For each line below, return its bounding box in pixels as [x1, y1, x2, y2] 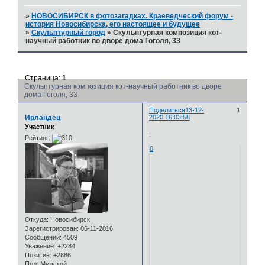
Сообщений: [25, 234, 62, 241]
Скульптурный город [31, 28, 106, 37]
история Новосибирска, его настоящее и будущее [25, 20, 201, 29]
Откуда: [25, 216, 49, 224]
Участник [25, 122, 54, 130]
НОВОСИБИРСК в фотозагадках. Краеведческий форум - [31, 12, 234, 21]
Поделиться [149, 106, 186, 114]
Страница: [25, 73, 63, 82]
